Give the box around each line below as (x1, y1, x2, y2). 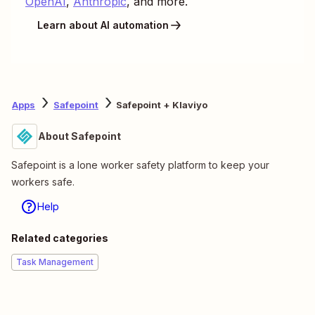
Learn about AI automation (37, 19, 169, 32)
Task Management (16, 256, 94, 267)
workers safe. (11, 175, 75, 188)
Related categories (11, 231, 108, 244)
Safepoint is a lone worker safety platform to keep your (11, 158, 269, 171)
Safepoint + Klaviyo (116, 99, 207, 111)
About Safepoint (38, 129, 121, 142)
